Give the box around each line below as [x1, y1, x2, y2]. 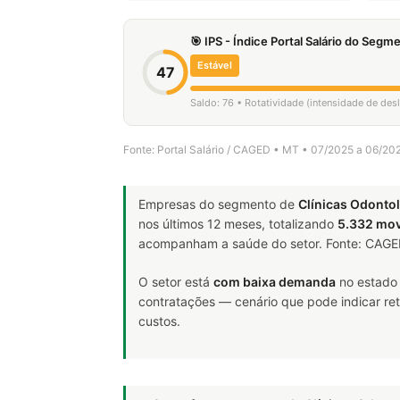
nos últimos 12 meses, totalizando [138, 216, 337, 231]
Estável [197, 59, 232, 71]
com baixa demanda [213, 274, 336, 289]
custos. [138, 313, 180, 329]
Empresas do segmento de [138, 196, 298, 212]
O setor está [138, 274, 213, 289]
